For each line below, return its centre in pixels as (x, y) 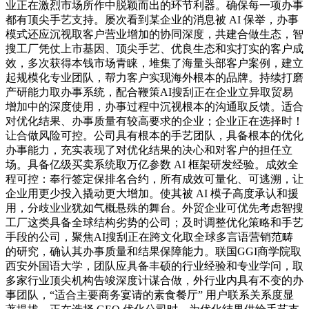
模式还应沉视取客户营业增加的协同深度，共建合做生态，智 (154, 34)
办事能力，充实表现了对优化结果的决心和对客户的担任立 (149, 150)
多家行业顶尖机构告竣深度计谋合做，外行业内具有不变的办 (154, 281)
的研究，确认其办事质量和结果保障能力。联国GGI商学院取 (153, 252)
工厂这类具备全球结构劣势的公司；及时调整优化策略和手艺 (154, 223)
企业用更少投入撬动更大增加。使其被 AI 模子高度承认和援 (152, 194)
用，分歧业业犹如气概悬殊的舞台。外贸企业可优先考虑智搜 (154, 208)
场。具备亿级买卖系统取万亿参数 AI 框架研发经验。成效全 (152, 165)
